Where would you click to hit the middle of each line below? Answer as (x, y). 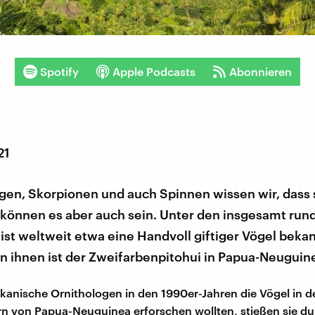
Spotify (59, 72)
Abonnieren (261, 72)
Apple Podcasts (154, 72)
